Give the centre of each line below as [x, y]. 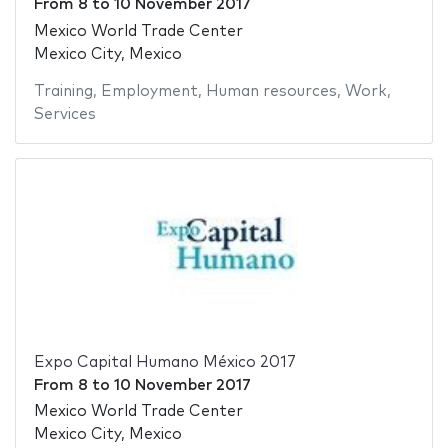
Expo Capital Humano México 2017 [164, 362]
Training [63, 91]
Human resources [271, 91]
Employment [149, 91]
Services [64, 114]
